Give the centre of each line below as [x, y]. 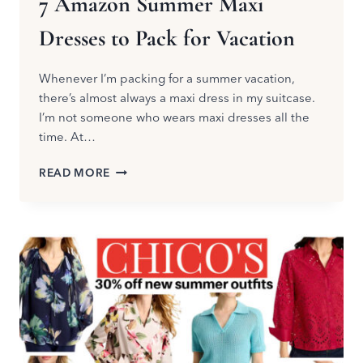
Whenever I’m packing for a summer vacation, [167, 78]
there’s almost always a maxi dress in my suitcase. [177, 97]
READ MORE [75, 172]
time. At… [67, 136]
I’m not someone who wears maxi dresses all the [174, 117]
